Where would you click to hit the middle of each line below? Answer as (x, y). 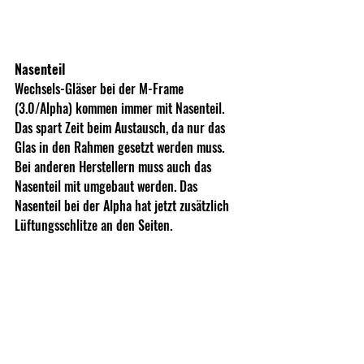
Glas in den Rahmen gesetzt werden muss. (121, 147)
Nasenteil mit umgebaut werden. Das (108, 186)
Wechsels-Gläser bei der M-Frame (101, 88)
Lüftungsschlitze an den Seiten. (93, 225)
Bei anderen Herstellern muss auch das (115, 166)
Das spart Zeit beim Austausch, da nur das (121, 127)
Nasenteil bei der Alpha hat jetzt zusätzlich (123, 205)
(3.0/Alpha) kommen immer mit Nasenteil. (121, 108)
